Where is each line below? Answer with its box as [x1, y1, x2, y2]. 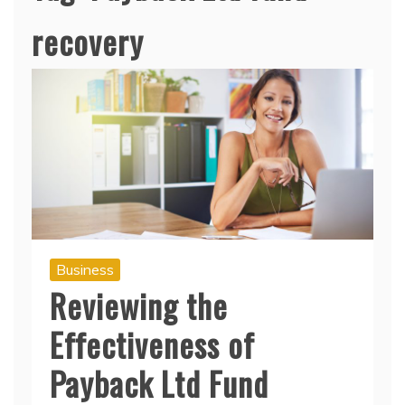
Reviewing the [50, 281, 228, 329]
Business [56, 260, 114, 278]
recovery [32, 17, 144, 65]
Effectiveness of [50, 320, 255, 368]
